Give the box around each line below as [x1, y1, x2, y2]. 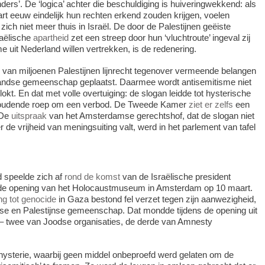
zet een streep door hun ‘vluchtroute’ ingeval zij [68, 33, 250, 43]
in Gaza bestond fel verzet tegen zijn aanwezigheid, [56, 193, 256, 204]
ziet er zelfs [188, 99, 233, 110]
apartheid [33, 33, 69, 43]
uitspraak [11, 111, 47, 121]
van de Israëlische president [119, 171, 231, 182]
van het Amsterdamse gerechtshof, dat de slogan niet [46, 111, 254, 121]
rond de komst [64, 171, 120, 182]
